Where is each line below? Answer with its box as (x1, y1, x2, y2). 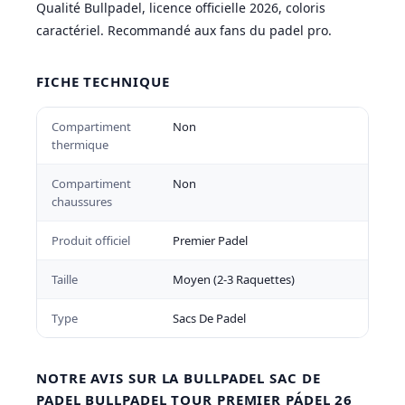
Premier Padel (172, 231, 248, 249)
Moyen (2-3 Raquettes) (172, 270, 295, 287)
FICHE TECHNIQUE (36, 71, 170, 90)
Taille (52, 270, 78, 287)
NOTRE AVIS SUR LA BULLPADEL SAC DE (36, 368, 321, 387)
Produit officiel (52, 231, 130, 249)
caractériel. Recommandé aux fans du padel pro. (36, 21, 332, 39)
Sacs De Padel (172, 309, 246, 326)
